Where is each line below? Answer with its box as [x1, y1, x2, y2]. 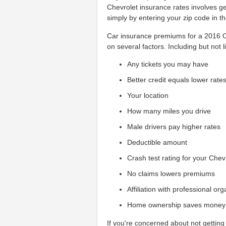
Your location [127, 91, 169, 100]
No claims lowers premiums [127, 169, 215, 178]
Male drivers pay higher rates [127, 123, 221, 131]
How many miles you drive [127, 107, 211, 116]
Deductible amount [127, 138, 188, 147]
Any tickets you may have [127, 60, 209, 69]
